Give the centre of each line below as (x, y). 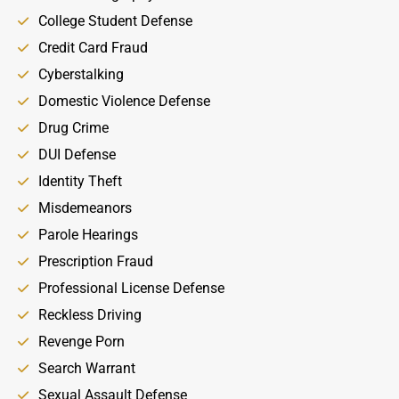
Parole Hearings (88, 235)
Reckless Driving (90, 315)
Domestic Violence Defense (124, 101)
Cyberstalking (81, 74)
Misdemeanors (85, 208)
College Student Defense (115, 21)
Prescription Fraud (95, 261)
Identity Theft (80, 181)
